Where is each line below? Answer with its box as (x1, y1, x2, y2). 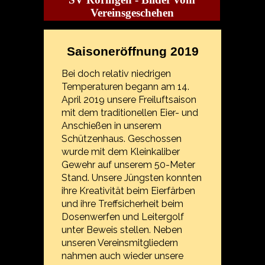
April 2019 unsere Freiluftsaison (62, 94, 197, 105)
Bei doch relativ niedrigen (62, 68, 172, 79)
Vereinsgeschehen (90, 7, 174, 19)
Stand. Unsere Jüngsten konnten (62, 172, 202, 183)
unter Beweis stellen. (62, 224, 151, 235)
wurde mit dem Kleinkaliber (62, 146, 180, 157)
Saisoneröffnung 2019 (66, 44, 199, 59)
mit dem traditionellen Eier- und (62, 107, 199, 118)
